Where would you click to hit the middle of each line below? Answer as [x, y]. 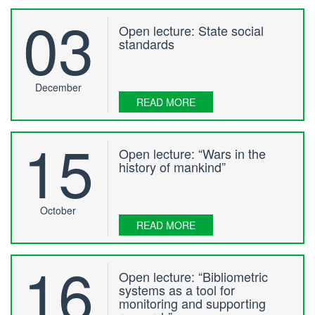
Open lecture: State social [192, 30]
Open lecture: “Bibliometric [194, 276]
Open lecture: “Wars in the [193, 153]
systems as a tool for [177, 289]
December [58, 87]
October [58, 210]
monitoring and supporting [193, 303]
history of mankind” [173, 166]
